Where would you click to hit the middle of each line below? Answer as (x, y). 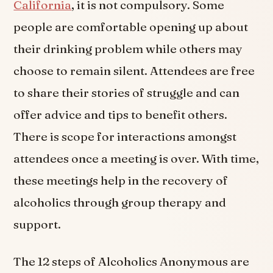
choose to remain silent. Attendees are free (134, 70)
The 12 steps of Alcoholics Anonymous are (132, 262)
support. (37, 224)
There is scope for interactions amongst (125, 136)
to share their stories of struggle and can (127, 92)
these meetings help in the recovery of (121, 180)
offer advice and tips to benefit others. (121, 114)
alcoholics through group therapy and (120, 202)
